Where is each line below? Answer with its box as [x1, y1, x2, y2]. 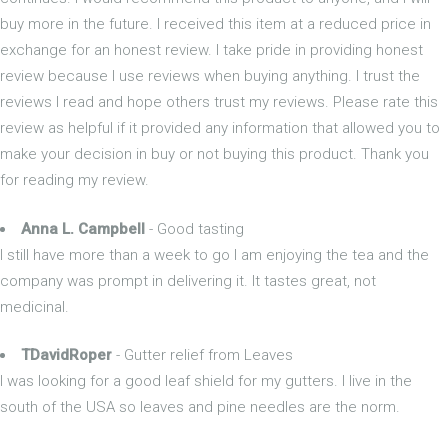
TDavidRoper [21, 346, 112, 364]
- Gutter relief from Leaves [112, 346, 293, 364]
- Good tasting [145, 219, 244, 238]
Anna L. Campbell [21, 219, 145, 238]
